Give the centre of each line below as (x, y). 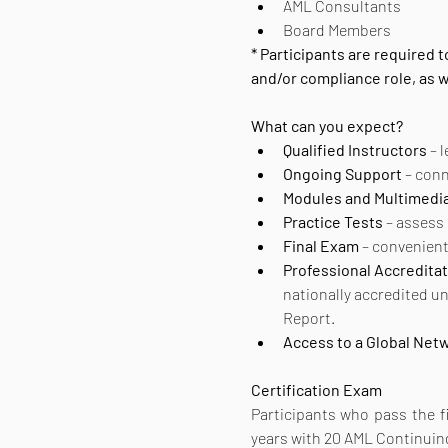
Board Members (336, 29)
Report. (308, 317)
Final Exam (320, 245)
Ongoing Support (342, 173)
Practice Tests (332, 221)
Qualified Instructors (354, 149)
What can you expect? (328, 125)
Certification (295, 389)
